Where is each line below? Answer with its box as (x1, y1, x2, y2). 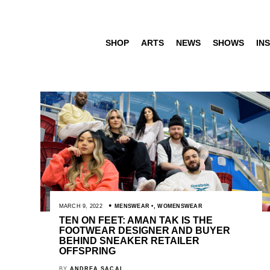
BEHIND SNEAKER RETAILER (58, 235, 199, 246)
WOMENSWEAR (157, 202, 202, 209)
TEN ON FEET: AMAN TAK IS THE (58, 215, 213, 225)
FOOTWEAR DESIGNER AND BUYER (58, 225, 230, 236)
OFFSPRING (58, 245, 116, 256)
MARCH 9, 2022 (58, 202, 103, 209)
